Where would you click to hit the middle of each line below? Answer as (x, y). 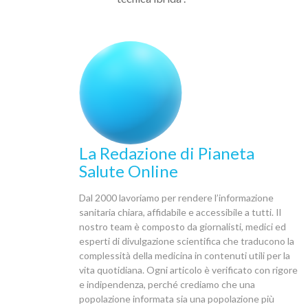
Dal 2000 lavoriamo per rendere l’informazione (176, 197)
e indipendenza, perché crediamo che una (167, 284)
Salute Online (129, 170)
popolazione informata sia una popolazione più (177, 298)
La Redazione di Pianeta (167, 153)
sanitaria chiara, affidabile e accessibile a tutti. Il (180, 212)
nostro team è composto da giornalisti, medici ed (183, 226)
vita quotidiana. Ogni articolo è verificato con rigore (188, 269)
